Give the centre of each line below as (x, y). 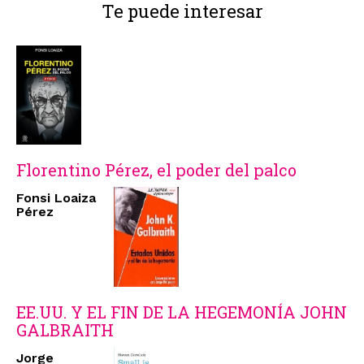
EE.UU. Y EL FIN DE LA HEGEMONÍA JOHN (182, 312)
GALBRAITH (65, 329)
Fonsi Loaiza (56, 198)
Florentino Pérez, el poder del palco (156, 170)
